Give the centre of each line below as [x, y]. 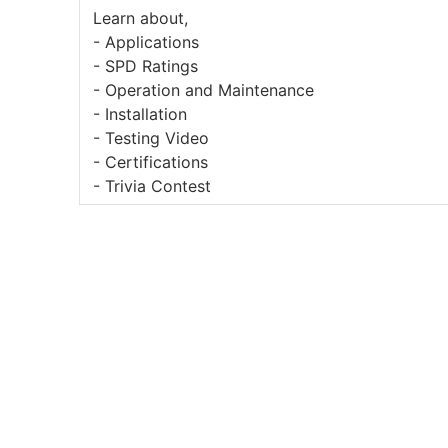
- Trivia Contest [152, 185]
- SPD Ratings [146, 65]
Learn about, [141, 17]
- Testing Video [151, 137]
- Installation [140, 113]
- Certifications [151, 161]
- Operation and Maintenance [204, 89]
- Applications [146, 41]
